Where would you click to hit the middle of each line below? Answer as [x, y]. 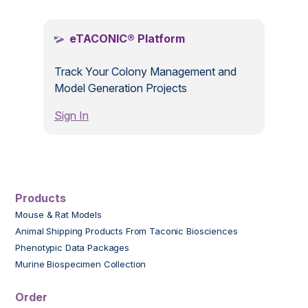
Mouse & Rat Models [58, 215]
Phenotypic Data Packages [73, 248]
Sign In [71, 116]
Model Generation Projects [120, 88]
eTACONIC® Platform [127, 39]
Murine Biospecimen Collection [81, 264]
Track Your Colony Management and [145, 72]
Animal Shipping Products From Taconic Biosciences [126, 231]
